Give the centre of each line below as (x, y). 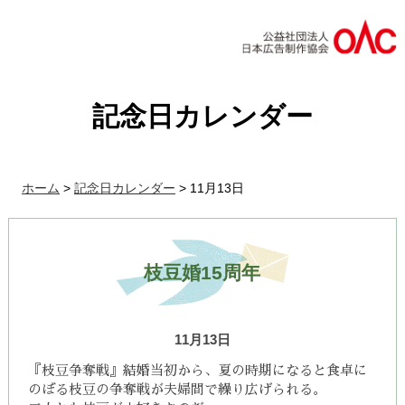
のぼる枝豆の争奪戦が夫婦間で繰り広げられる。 (178, 390)
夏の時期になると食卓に (293, 371)
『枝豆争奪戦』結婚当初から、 (123, 371)
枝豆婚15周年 (202, 273)
